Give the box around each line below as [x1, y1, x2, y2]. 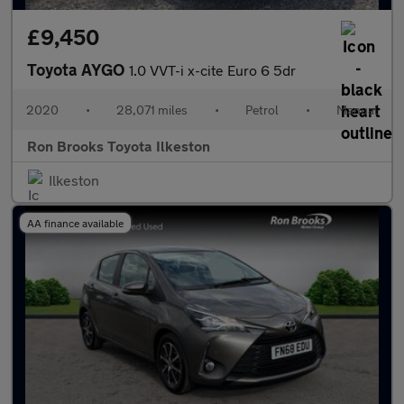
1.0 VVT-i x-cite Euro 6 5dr [129, 61, 296, 78]
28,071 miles [116, 102, 188, 117]
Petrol [245, 102, 279, 117]
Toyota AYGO [27, 60, 129, 79]
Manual [336, 102, 378, 117]
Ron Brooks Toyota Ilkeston [27, 137, 210, 154]
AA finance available [27, 216, 124, 229]
